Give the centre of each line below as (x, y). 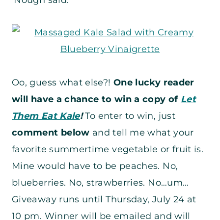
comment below (51, 133)
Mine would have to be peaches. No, (95, 166)
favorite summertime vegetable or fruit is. (108, 150)
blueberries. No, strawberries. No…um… (100, 183)
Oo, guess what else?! (63, 83)
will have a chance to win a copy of (96, 99)
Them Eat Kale (46, 116)
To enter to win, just (129, 116)
